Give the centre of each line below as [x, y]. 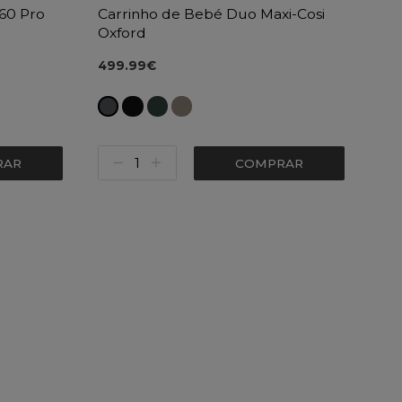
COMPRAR [270, 163]
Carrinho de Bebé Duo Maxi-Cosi [212, 13]
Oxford [122, 32]
